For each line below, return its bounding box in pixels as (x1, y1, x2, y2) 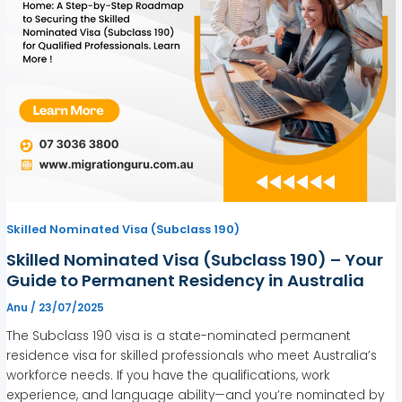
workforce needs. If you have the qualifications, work (6, 366, 331, 384)
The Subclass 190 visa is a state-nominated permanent (6, 327, 352, 345)
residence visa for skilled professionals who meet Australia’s (6, 346, 378, 364)
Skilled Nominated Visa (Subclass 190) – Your (6, 249, 384, 272)
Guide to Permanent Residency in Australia (6, 269, 365, 293)
